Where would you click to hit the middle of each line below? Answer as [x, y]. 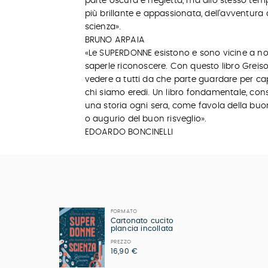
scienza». [103, 27]
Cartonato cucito [142, 221]
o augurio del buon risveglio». [146, 119]
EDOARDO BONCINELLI [129, 132]
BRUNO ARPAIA [115, 40]
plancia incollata [142, 229]
